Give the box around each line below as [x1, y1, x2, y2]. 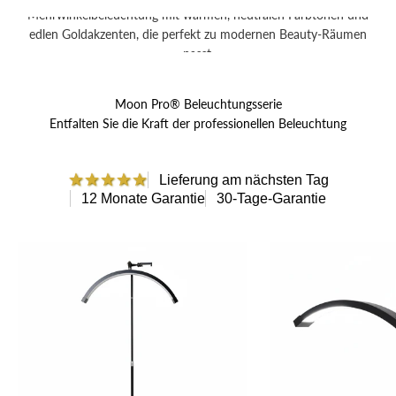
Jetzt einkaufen [156, 97, 240, 112]
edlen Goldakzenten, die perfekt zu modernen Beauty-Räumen [29, 27, 367, 42]
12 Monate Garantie [81, 191, 205, 206]
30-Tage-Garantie [217, 191, 326, 206]
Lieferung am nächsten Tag [158, 171, 329, 187]
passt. [182, 46, 214, 61]
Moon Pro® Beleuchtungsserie [114, 96, 282, 111]
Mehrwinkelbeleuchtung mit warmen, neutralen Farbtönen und [27, 7, 369, 22]
